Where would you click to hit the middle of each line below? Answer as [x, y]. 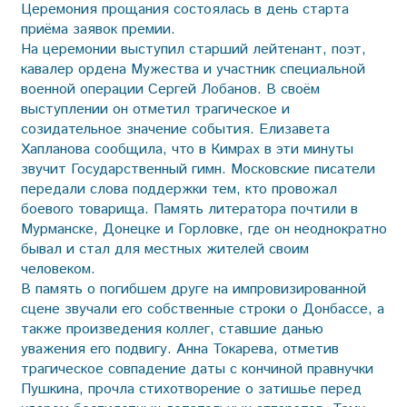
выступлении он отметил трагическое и [155, 109]
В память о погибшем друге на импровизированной [193, 289]
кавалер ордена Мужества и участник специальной [193, 69]
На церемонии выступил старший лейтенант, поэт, [193, 49]
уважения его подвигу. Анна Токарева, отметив [179, 349]
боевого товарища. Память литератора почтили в [189, 209]
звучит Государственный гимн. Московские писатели [198, 169]
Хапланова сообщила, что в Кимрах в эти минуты [187, 149]
